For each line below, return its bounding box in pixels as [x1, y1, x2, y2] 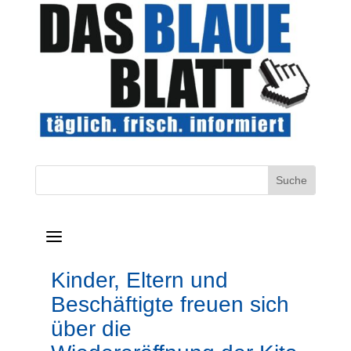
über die [50, 317, 132, 342]
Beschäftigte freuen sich [50, 292, 289, 317]
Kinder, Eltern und [50, 268, 228, 293]
